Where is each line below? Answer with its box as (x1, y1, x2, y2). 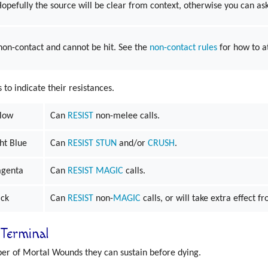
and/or (117, 139, 148, 149)
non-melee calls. (93, 111, 160, 121)
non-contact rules (150, 42, 218, 53)
